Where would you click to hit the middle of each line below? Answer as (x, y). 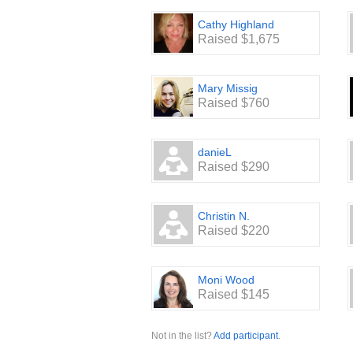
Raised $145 (234, 295)
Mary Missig (228, 89)
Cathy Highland (236, 25)
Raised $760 (234, 103)
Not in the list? (182, 336)
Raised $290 (234, 167)
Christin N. (224, 216)
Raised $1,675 (239, 39)
